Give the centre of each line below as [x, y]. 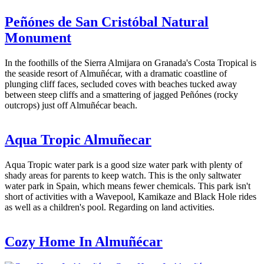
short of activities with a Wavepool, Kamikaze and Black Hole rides [131, 196]
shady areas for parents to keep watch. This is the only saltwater [123, 175]
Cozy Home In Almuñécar [84, 241]
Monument [38, 38]
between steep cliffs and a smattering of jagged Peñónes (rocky [121, 94]
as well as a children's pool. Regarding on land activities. [110, 207]
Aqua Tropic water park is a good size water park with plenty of [123, 164]
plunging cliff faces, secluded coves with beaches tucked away [121, 84]
